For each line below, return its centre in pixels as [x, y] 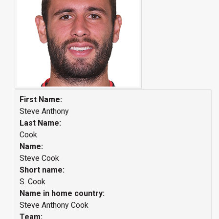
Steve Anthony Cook [54, 205]
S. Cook [33, 182]
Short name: [42, 170]
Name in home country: [62, 193]
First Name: [41, 99]
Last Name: [40, 123]
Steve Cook [39, 158]
